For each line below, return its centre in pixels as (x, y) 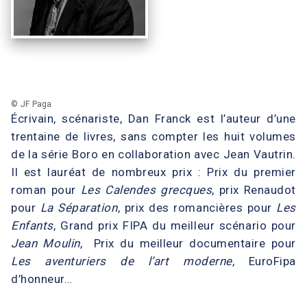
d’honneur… (42, 279)
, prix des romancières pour (197, 208)
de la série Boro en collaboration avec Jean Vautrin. (153, 154)
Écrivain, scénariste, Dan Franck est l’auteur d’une (153, 119)
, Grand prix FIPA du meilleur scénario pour (174, 225)
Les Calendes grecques (146, 190)
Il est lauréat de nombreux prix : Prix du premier (153, 172)
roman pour (46, 190)
